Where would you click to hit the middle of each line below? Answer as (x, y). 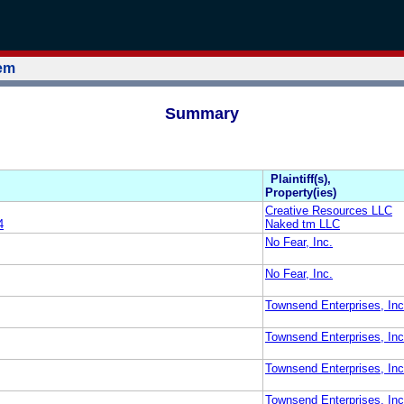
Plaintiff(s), (301, 179)
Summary (202, 113)
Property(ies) (301, 192)
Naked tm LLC (303, 224)
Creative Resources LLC (329, 210)
